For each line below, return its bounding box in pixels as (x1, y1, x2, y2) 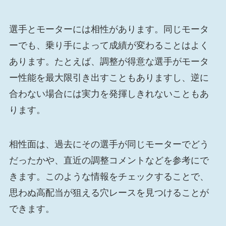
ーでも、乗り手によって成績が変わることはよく (9, 40, 209, 50)
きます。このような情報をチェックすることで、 (9, 171, 209, 182)
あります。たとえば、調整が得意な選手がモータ (9, 56, 209, 67)
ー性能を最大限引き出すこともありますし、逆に (9, 72, 209, 83)
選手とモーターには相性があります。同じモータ (9, 24, 209, 34)
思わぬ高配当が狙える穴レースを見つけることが (9, 187, 209, 198)
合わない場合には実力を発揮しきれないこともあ (9, 88, 209, 99)
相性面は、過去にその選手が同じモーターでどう (9, 139, 209, 149)
